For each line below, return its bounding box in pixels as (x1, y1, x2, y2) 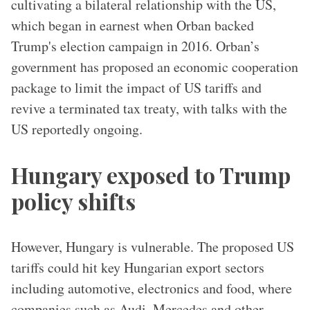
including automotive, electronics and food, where (11, 279, 292, 298)
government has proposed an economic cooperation (11, 57, 298, 76)
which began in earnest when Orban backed (11, 16, 254, 35)
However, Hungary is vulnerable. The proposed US (11, 237, 294, 256)
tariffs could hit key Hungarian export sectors (11, 258, 264, 277)
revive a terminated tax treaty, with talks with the (11, 99, 287, 118)
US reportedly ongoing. (11, 120, 143, 138)
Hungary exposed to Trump (11, 160, 291, 190)
